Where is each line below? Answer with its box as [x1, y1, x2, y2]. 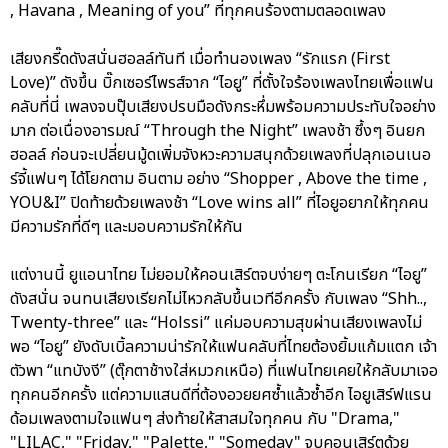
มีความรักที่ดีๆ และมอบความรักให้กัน [10, 215, 243, 240]
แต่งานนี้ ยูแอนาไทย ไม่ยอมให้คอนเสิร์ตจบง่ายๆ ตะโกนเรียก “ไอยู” [10, 263, 427, 288]
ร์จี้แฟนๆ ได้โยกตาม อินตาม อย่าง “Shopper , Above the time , [10, 167, 427, 192]
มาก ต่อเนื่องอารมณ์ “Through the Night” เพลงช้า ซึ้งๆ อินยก [10, 119, 425, 144]
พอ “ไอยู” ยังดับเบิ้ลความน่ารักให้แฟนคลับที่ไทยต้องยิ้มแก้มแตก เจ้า [10, 335, 437, 360]
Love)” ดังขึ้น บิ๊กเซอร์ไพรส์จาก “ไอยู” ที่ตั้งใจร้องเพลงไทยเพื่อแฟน [10, 71, 434, 96]
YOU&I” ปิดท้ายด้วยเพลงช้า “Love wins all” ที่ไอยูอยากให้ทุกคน [10, 191, 429, 216]
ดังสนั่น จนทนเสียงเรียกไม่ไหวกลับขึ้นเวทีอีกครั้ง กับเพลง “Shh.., [10, 287, 427, 312]
